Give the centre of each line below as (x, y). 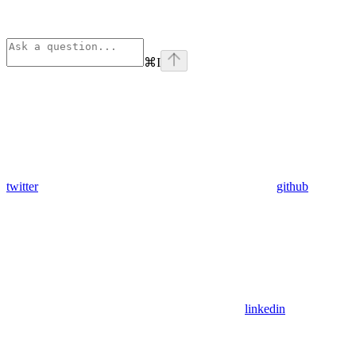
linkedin (265, 308)
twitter (22, 186)
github (292, 186)
